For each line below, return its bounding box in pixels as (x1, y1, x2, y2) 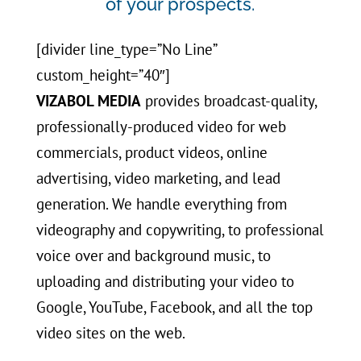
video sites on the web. (35, 323, 185, 343)
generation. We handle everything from (35, 194, 287, 214)
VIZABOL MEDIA (35, 91, 141, 111)
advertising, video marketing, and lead (35, 168, 280, 189)
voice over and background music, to (35, 246, 271, 266)
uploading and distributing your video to (35, 272, 294, 292)
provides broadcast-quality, (140, 91, 317, 111)
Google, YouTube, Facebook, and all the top (35, 297, 313, 317)
